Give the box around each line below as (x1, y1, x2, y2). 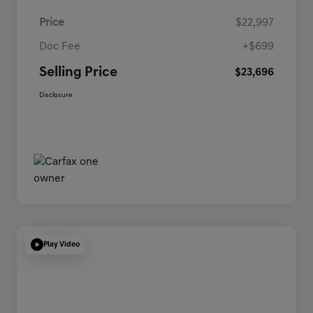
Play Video (43, 240, 80, 249)
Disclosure (39, 92, 72, 100)
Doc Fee (39, 41, 80, 53)
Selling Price (39, 66, 117, 80)
